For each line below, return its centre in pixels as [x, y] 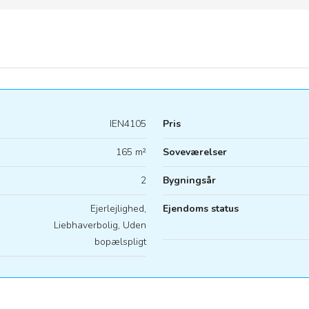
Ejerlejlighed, [118, 209]
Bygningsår [189, 180]
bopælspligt [120, 242]
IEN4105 [128, 124]
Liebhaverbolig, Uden [100, 225]
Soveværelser [195, 152]
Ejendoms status [201, 209]
